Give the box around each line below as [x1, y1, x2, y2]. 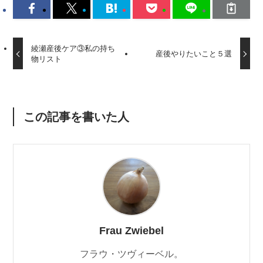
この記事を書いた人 [23, 110, 129, 123]
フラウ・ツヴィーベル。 [80, 248, 183, 259]
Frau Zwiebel [99, 225, 164, 237]
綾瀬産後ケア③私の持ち [31, 44, 115, 53]
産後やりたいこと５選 [156, 49, 232, 59]
